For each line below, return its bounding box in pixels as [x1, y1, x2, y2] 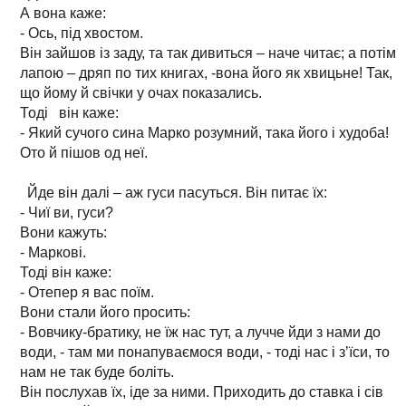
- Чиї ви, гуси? [20, 204, 113, 220]
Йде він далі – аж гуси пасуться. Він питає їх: [20, 184, 327, 200]
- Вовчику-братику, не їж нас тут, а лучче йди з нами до [20, 324, 381, 340]
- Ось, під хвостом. [20, 24, 143, 41]
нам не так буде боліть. [20, 363, 174, 380]
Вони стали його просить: [20, 304, 190, 320]
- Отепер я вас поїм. [20, 284, 154, 300]
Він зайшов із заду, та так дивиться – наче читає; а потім [20, 44, 396, 61]
